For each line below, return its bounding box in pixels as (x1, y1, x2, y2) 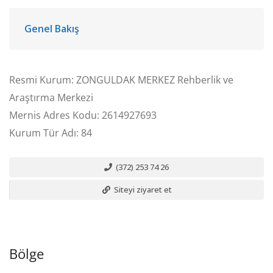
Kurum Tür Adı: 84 (9, 126, 92, 140)
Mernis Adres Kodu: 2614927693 (9, 108, 157, 122)
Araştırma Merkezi (9, 91, 93, 104)
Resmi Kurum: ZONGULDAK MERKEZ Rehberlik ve (9, 73, 233, 87)
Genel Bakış (24, 22, 79, 35)
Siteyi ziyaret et (112, 184, 172, 195)
